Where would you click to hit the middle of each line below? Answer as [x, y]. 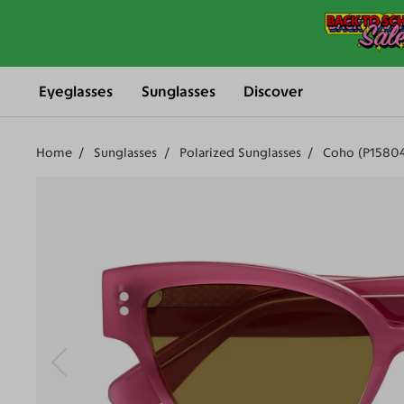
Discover [274, 92]
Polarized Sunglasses [240, 153]
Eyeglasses [76, 92]
